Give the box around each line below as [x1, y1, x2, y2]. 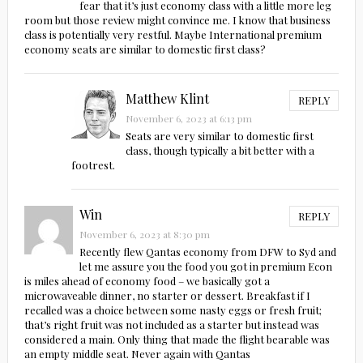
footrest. [71, 157, 116, 172]
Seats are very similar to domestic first [125, 128, 314, 143]
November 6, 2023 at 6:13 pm [125, 111, 252, 125]
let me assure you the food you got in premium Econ [79, 258, 332, 273]
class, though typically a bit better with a [125, 143, 314, 157]
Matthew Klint [125, 89, 209, 107]
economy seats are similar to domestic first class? [23, 41, 266, 56]
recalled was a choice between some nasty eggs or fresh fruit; [23, 302, 322, 317]
